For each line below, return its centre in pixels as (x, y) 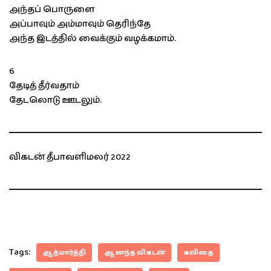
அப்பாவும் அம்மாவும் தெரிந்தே (80, 24)
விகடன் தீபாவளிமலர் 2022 (70, 157)
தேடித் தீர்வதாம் (44, 85)
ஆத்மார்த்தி (64, 252)
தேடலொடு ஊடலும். (55, 100)
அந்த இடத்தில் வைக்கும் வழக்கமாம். (93, 38)
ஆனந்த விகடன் (135, 252)
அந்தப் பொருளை (52, 9)
